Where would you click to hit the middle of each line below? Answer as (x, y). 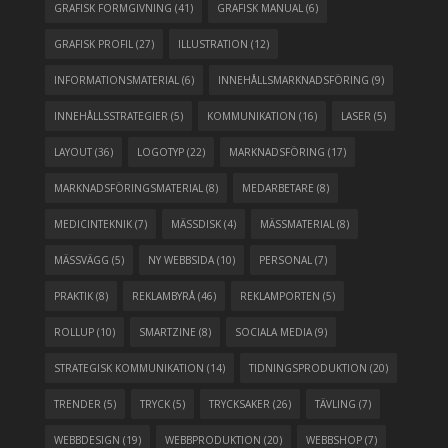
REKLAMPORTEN (280, 296)
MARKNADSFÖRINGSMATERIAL (128, 188)
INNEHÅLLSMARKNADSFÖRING (293, 80)
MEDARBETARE (278, 188)
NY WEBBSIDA (181, 260)
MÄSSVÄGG (81, 260)
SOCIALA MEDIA (273, 332)
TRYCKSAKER (239, 404)
